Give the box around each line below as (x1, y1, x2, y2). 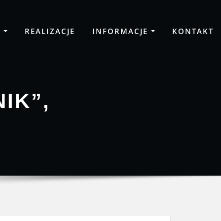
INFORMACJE (92, 26, 151, 36)
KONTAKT (172, 26, 214, 36)
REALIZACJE (24, 26, 75, 36)
